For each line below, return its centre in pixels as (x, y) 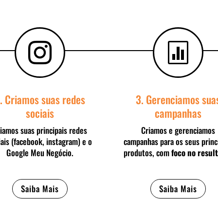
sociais (40, 113)
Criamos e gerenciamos (178, 130)
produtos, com (148, 152)
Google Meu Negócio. (40, 152)
